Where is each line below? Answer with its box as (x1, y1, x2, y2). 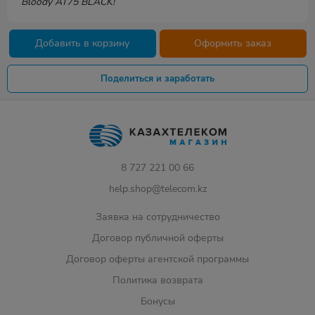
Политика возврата (112, 274, 203, 287)
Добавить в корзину (35, 37, 129, 50)
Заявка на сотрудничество (95, 210, 220, 224)
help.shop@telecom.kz (108, 182, 207, 195)
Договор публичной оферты (91, 231, 224, 245)
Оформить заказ (194, 37, 271, 50)
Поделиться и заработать (101, 72, 214, 85)
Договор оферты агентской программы (66, 252, 249, 266)
